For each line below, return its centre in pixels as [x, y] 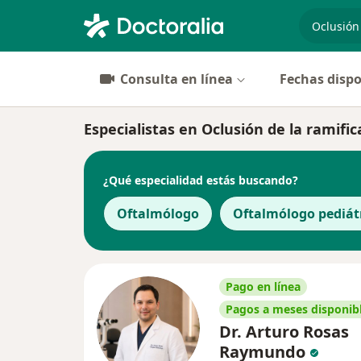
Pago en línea [263, 286]
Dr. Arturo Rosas [284, 332]
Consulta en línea [176, 79]
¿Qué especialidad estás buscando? [201, 180]
